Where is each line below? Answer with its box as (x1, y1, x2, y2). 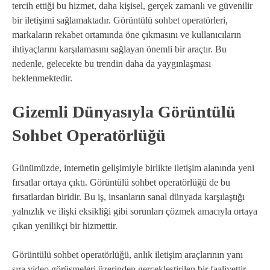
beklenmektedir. (12, 72, 72, 83)
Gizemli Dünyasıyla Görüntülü (12, 102, 236, 121)
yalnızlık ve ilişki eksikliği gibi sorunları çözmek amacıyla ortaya (12, 206, 257, 216)
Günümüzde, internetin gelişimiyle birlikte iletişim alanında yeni (12, 162, 254, 173)
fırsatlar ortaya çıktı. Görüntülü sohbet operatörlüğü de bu (12, 177, 230, 187)
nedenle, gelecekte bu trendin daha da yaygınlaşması (12, 58, 211, 69)
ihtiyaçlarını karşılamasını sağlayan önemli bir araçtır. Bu (12, 43, 227, 54)
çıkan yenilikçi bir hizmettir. (12, 220, 118, 231)
